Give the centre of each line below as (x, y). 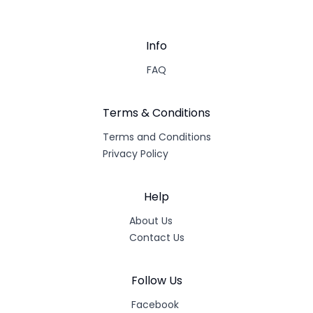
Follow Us (156, 281)
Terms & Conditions (156, 113)
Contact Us (156, 238)
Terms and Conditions (156, 137)
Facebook (155, 305)
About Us (151, 221)
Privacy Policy (135, 154)
